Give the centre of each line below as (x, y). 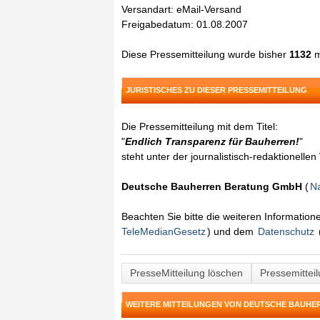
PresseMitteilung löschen (186, 273)
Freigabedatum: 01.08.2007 (185, 24)
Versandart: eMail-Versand (181, 9)
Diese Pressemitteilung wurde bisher (205, 54)
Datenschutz (286, 231)
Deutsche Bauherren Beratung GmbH (212, 186)
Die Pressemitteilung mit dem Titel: (200, 126)
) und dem (232, 231)
